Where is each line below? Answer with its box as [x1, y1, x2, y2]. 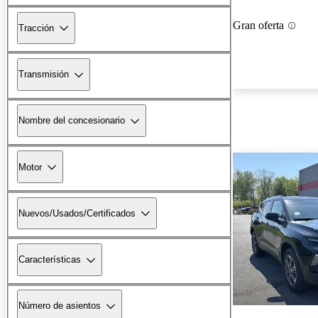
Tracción [18, 22, 54, 33]
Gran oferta [233, 19, 284, 32]
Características [18, 254, 81, 265]
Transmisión [18, 69, 69, 80]
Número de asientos [18, 300, 101, 312]
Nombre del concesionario [18, 115, 125, 126]
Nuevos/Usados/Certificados [18, 207, 136, 219]
